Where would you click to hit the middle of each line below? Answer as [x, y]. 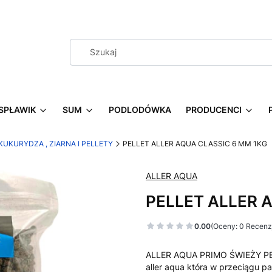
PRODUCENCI [214, 110]
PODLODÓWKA [140, 110]
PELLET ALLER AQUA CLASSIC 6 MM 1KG [195, 144]
